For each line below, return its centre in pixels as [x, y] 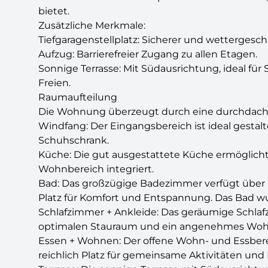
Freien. [54, 83]
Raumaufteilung [78, 97]
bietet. [54, 11]
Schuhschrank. [74, 140]
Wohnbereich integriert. [96, 169]
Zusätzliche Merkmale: [92, 25]
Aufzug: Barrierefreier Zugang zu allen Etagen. [148, 54]
